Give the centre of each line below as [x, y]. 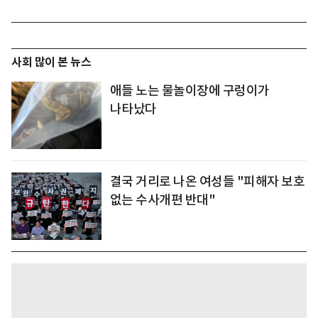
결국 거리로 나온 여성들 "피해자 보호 [207, 182]
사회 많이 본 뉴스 [51, 62]
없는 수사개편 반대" [163, 200]
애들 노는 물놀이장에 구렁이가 [190, 91]
